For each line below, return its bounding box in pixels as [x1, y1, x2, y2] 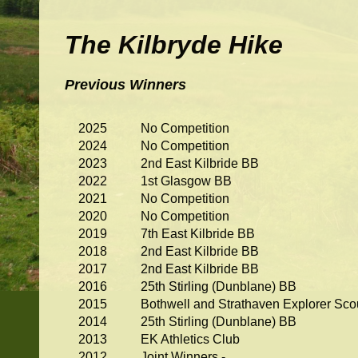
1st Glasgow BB [141, 174, 232, 189]
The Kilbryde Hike [65, 30, 283, 59]
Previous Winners [65, 77, 186, 93]
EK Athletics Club [141, 332, 240, 347]
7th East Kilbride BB [141, 227, 255, 241]
